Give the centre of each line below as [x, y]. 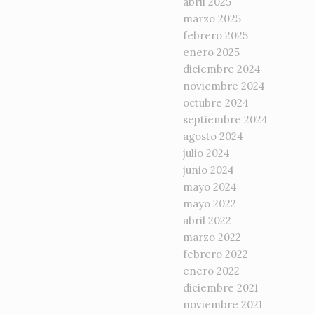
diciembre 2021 [221, 288]
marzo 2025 [212, 19]
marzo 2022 [212, 238]
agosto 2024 [213, 137]
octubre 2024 [216, 103]
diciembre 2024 [222, 69]
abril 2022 [207, 221]
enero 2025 [212, 53]
